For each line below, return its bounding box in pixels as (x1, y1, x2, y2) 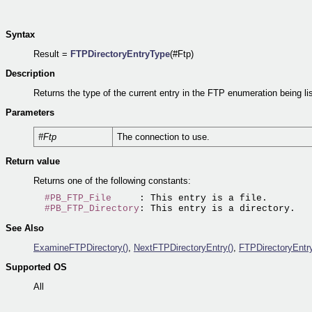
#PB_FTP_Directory (45, 203, 139, 214)
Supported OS (6, 262, 67, 272)
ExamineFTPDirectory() (33, 242, 128, 253)
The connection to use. (117, 132, 210, 142)
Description (6, 68, 55, 79)
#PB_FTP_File (45, 193, 111, 203)
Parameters (6, 107, 54, 118)
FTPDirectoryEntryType (70, 49, 170, 59)
